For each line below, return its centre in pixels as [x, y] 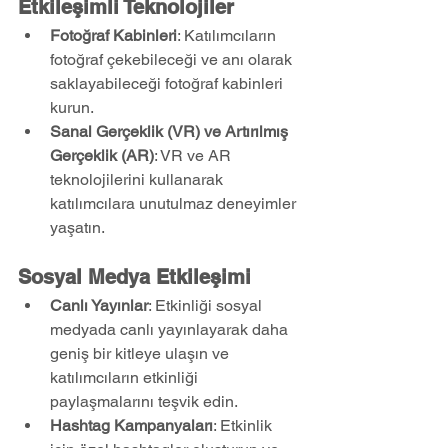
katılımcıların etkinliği [126, 377]
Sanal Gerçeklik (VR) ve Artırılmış [171, 131]
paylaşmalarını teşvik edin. [144, 401]
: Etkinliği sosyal [207, 305]
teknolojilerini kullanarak [138, 179]
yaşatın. [77, 227]
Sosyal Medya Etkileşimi [134, 277]
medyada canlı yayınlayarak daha [171, 329]
